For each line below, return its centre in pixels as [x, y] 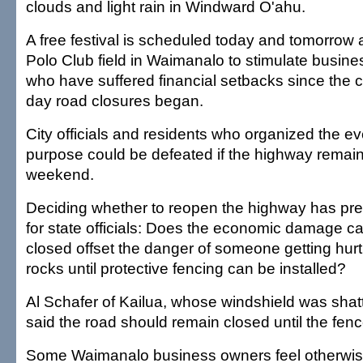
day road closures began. [115, 100]
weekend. [60, 174]
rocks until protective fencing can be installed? [186, 268]
